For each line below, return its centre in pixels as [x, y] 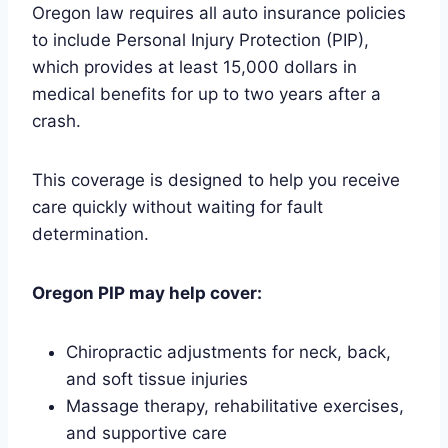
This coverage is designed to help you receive [216, 180]
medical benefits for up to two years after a [206, 94]
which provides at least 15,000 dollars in [194, 67]
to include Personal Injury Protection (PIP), [200, 40]
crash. [56, 121]
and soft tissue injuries [157, 379]
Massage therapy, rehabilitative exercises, [235, 406]
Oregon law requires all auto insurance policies [219, 13]
